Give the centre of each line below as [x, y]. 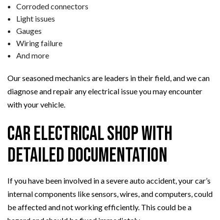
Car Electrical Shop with [90, 134]
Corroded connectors [52, 6]
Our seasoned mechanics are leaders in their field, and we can [109, 78]
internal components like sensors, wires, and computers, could [110, 193]
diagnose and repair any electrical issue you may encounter [105, 91]
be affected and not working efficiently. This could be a [99, 207]
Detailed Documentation [87, 155]
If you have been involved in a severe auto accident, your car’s [109, 180]
